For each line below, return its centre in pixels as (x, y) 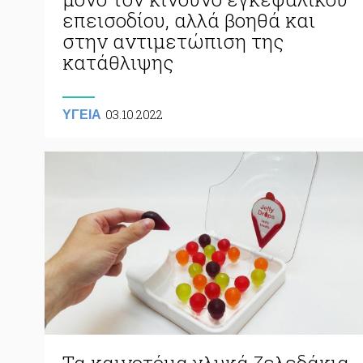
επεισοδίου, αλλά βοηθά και (189, 20)
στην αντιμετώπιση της (173, 41)
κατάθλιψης (118, 62)
